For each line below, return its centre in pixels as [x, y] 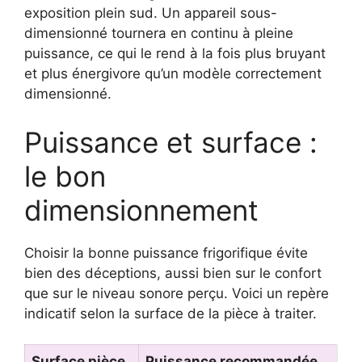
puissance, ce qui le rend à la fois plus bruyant [175, 53]
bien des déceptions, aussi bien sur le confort [173, 273]
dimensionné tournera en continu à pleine [159, 33]
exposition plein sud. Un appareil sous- [151, 13]
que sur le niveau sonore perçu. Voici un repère [177, 293]
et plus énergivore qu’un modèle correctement [173, 74]
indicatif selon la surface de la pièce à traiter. [170, 313]
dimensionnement [141, 210]
